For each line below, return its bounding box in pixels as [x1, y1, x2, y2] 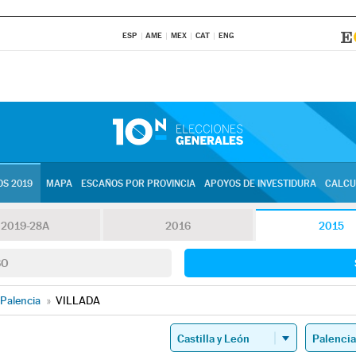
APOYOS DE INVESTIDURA [203, 178, 316, 189]
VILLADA [56, 294, 100, 307]
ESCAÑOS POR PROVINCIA [80, 178, 195, 189]
